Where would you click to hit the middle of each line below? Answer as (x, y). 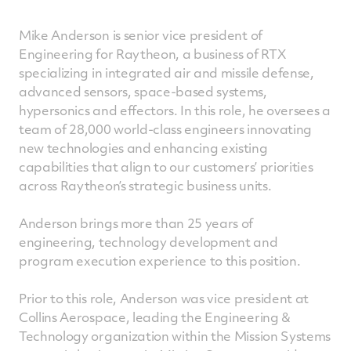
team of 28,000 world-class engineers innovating (165, 129)
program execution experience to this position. (160, 261)
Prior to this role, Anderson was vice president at (164, 298)
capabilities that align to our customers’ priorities (166, 166)
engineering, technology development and (148, 242)
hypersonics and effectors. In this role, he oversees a (175, 110)
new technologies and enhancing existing (143, 148)
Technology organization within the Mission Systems (175, 336)
